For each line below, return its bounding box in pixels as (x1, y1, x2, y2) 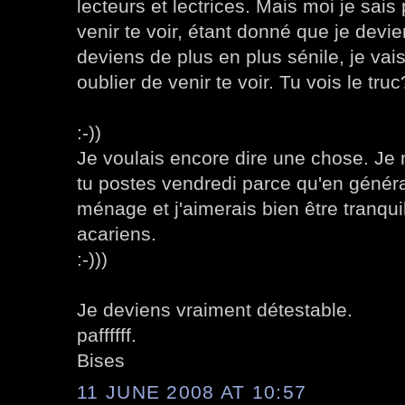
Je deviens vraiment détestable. (77, 299, 353, 321)
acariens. (77, 223, 156, 245)
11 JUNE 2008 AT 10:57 (77, 381, 307, 402)
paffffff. (77, 325, 137, 346)
